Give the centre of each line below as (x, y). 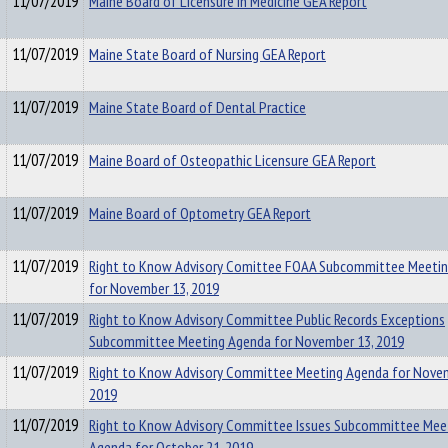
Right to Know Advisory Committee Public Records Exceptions (267, 319)
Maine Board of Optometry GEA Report (200, 213)
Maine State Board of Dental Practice (197, 107)
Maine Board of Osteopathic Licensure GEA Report (232, 160)
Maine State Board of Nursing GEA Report (207, 54)
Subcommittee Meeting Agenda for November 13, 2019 (246, 341)
